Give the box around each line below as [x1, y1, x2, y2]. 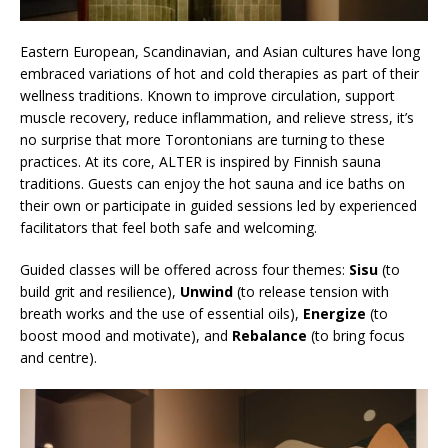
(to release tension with [233, 281, 389, 301]
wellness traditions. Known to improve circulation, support [20, 85, 395, 105]
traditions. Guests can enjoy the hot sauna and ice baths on [20, 173, 405, 193]
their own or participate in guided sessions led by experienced [20, 195, 417, 215]
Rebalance [232, 325, 307, 345]
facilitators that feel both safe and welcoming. [20, 217, 317, 237]
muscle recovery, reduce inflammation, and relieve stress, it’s [20, 107, 414, 127]
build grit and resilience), [20, 281, 180, 301]
